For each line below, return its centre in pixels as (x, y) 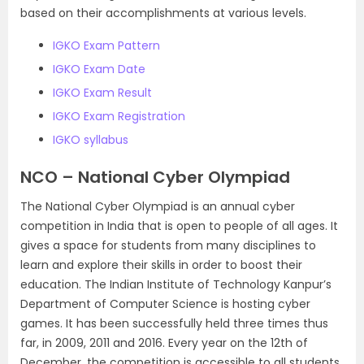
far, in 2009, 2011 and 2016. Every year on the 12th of (164, 343)
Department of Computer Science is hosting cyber (165, 304)
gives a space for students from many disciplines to (168, 245)
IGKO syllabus (91, 140)
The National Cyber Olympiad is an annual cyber (158, 206)
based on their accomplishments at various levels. (163, 13)
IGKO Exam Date (99, 69)
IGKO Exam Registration (119, 116)
